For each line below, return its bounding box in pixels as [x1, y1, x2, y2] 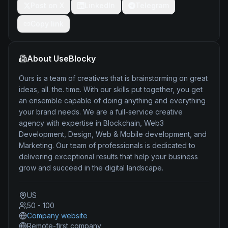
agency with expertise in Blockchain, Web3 [19, 119, 164, 127]
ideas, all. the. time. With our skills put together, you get [19, 85, 203, 94]
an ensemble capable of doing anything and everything [19, 96, 206, 105]
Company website [27, 211, 88, 220]
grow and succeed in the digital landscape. [19, 163, 163, 172]
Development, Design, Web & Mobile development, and [19, 130, 207, 138]
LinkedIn [84, 1, 115, 10]
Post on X [31, 1, 64, 10]
